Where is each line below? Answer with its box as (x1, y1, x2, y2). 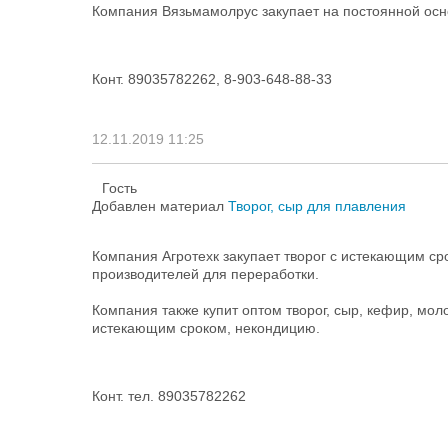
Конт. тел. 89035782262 (92, 388, 246, 404)
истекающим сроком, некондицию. (92, 320, 320, 336)
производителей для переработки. (92, 266, 319, 282)
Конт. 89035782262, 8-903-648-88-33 (92, 71, 332, 87)
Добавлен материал (92, 198, 228, 214)
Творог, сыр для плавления (228, 198, 406, 214)
